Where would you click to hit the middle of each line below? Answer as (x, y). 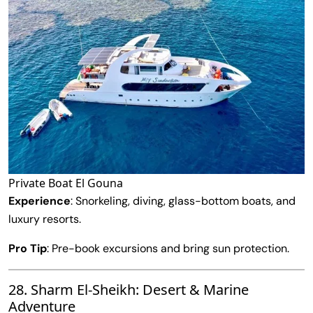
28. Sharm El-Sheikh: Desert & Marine (129, 289)
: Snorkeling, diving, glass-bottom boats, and (183, 201)
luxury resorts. (45, 219)
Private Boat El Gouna (66, 183)
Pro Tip (28, 248)
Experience (39, 201)
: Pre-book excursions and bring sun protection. (168, 248)
